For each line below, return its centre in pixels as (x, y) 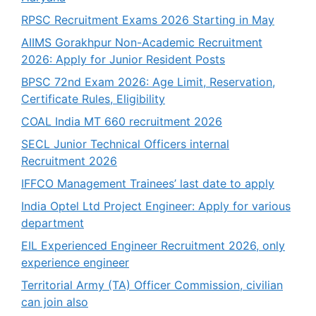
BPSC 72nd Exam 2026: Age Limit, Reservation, (148, 81)
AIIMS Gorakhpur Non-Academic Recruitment (142, 42)
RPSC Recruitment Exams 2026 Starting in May (148, 19)
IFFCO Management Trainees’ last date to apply (148, 183)
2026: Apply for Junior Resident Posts (123, 59)
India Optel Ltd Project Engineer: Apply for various (156, 206)
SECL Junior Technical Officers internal (125, 144)
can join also (55, 302)
